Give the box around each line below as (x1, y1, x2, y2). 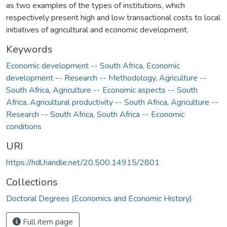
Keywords (6, 42, 53, 56)
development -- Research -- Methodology (6, 72, 156, 84)
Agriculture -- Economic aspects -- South (53, 84, 198, 96)
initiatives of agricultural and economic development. (6, 24, 188, 35)
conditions (6, 121, 42, 132)
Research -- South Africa (6, 108, 93, 120)
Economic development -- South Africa (6, 60, 143, 71)
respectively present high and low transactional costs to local (6, 12, 220, 23)
